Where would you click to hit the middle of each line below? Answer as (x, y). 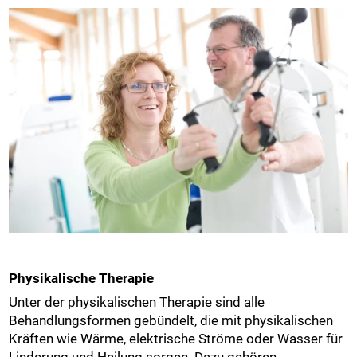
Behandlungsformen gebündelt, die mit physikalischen (171, 321)
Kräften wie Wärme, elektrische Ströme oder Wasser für (176, 339)
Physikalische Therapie (82, 278)
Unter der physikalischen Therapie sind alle (137, 302)
